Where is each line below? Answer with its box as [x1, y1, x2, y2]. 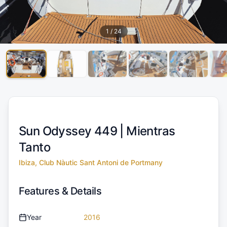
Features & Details [19, 184, 101, 197]
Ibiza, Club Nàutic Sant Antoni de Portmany [19, 158, 163, 167]
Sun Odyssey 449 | [19, 123, 127, 138]
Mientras [126, 123, 175, 138]
